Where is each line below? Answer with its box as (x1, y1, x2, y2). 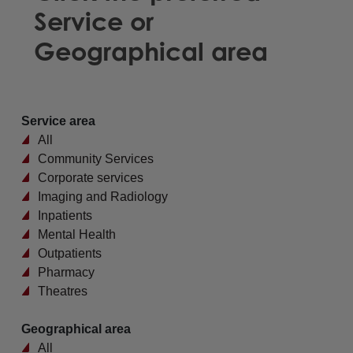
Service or (33, 6, 154, 36)
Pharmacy (37, 266, 95, 279)
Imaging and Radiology (37, 190, 168, 203)
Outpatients (37, 247, 102, 260)
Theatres (37, 284, 87, 298)
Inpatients (37, 209, 92, 222)
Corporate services (37, 171, 143, 184)
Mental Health (37, 228, 116, 241)
